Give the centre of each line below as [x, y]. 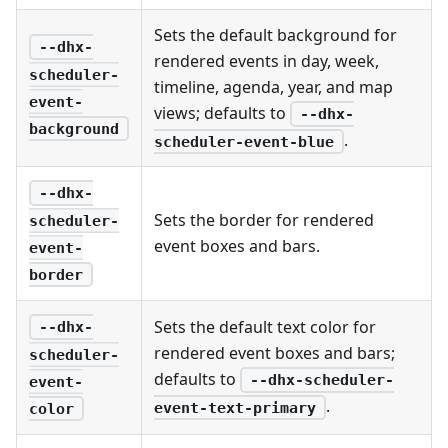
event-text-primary [235, 407]
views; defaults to [222, 112]
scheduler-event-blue [244, 141]
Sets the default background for [275, 34]
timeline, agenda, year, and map [273, 86]
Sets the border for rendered [264, 219]
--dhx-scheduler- [321, 380]
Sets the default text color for [265, 326]
